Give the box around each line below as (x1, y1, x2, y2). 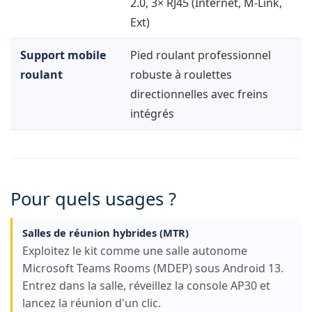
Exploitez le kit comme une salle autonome (22, 243, 247, 259)
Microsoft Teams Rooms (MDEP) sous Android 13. (22, 260, 283, 276)
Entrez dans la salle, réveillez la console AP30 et (22, 278, 270, 294)
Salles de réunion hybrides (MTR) (22, 226, 189, 240)
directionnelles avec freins (130, 86, 268, 102)
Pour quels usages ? (10, 187, 176, 212)
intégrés (130, 106, 174, 122)
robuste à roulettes (130, 67, 232, 83)
